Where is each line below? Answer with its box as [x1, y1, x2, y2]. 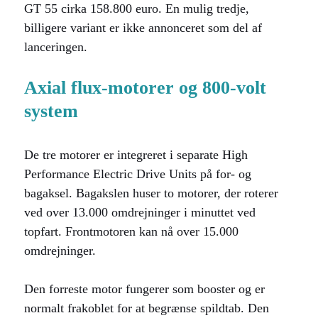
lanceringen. [24, 40, 87, 54]
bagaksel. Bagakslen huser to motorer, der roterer [24, 186, 278, 200]
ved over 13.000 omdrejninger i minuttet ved [24, 205, 256, 219]
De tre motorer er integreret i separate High [24, 148, 248, 162]
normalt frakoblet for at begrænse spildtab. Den [24, 301, 269, 315]
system [24, 101, 78, 121]
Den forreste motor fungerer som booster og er [24, 282, 265, 296]
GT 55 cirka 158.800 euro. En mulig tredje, [24, 1, 249, 16]
